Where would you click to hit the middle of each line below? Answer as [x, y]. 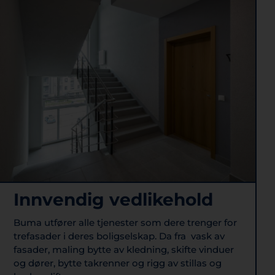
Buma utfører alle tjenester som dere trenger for [125, 222]
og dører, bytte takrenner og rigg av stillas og [118, 263]
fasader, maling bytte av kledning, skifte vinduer [124, 249]
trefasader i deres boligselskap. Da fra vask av [119, 236]
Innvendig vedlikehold [113, 199]
